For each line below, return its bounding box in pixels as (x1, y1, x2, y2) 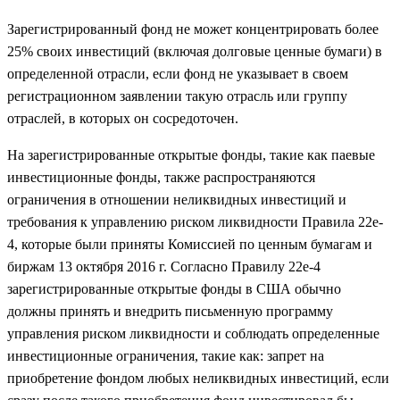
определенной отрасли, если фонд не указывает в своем (7, 66, 348, 82)
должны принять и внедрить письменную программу (7, 304, 333, 320)
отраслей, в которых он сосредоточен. (7, 111, 238, 127)
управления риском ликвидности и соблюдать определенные (7, 326, 379, 342)
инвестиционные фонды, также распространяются (7, 170, 315, 186)
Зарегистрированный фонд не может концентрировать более (7, 21, 379, 37)
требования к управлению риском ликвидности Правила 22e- (7, 214, 383, 230)
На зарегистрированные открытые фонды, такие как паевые (7, 147, 375, 163)
